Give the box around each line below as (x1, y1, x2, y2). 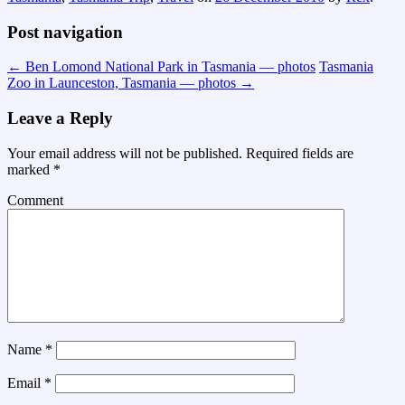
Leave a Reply (7, 108, 113, 128)
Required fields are (242, 145, 353, 161)
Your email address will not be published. (7, 145, 242, 161)
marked (7, 161, 53, 177)
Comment (7, 192, 63, 208)
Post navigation (7, 22, 123, 42)
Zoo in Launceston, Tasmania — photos (7, 75, 240, 91)
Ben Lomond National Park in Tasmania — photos (22, 59, 316, 75)
